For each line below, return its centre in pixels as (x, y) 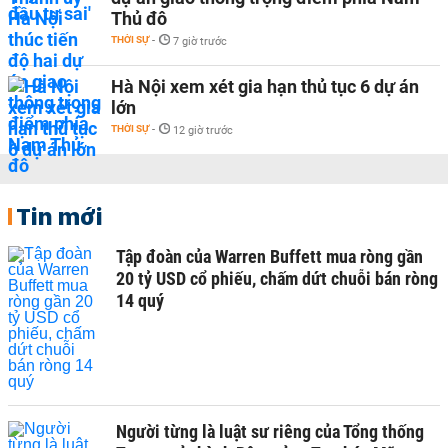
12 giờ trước (203, 130)
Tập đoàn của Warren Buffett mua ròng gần (269, 256)
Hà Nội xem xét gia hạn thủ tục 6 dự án (265, 86)
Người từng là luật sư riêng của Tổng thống (270, 431)
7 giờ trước (200, 41)
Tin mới (59, 216)
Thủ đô (139, 18)
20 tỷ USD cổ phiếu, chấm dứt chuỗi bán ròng (277, 278)
